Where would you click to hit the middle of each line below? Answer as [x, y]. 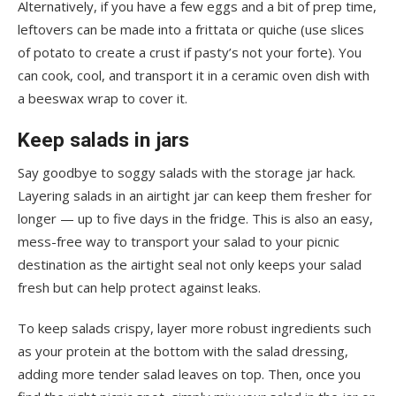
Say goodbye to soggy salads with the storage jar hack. [187, 172]
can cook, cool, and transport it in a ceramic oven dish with [194, 75]
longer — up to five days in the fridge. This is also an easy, [195, 218]
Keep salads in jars [103, 139]
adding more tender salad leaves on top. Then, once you [189, 373]
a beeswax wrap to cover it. [103, 98]
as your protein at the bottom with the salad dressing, [183, 350]
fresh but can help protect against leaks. [139, 287]
